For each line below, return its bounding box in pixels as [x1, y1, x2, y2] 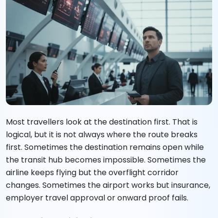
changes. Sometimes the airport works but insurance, [6, 180, 210, 191]
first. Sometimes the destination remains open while [6, 142, 204, 153]
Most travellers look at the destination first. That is [6, 116, 198, 128]
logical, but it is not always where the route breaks [6, 129, 198, 141]
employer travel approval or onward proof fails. [6, 192, 188, 204]
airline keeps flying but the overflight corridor [6, 167, 179, 179]
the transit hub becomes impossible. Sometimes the [6, 154, 206, 166]
